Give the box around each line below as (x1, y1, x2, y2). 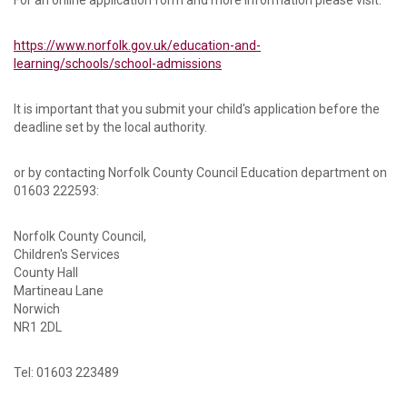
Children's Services (14, 247, 120, 263)
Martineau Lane (14, 283, 104, 299)
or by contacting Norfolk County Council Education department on (14, 165, 387, 181)
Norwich (14, 302, 60, 317)
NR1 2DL (14, 320, 62, 335)
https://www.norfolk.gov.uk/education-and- (14, 38, 261, 54)
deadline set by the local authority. (14, 120, 207, 135)
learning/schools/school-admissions (14, 56, 222, 72)
